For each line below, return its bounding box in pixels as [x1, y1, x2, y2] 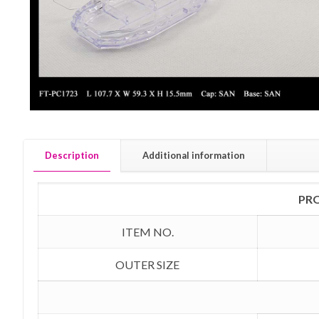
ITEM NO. [121, 225, 174, 239]
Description [44, 150, 99, 161]
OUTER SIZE [115, 258, 180, 271]
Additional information [142, 150, 245, 161]
